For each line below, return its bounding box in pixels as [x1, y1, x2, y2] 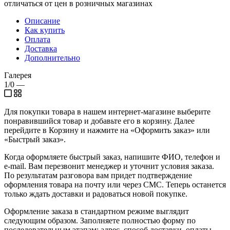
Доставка [25, 44, 57, 53]
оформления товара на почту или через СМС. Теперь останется [4, 180, 226, 189]
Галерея [4, 70, 31, 80]
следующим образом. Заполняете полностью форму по [4, 216, 196, 225]
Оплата [25, 34, 50, 44]
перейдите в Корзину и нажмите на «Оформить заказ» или [4, 125, 210, 135]
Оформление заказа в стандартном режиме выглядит [4, 206, 189, 216]
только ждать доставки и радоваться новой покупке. [4, 189, 187, 198]
